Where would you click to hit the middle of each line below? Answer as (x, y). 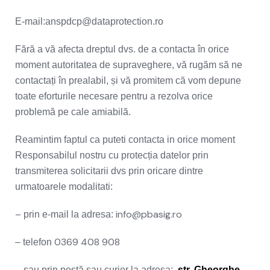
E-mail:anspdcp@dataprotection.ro (89, 21)
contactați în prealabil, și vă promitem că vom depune (128, 80)
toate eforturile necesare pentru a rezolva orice (114, 96)
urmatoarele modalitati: (64, 187)
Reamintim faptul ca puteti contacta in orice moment (125, 140)
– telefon (33, 242)
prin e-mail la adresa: (70, 214)
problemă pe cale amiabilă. (75, 112)
